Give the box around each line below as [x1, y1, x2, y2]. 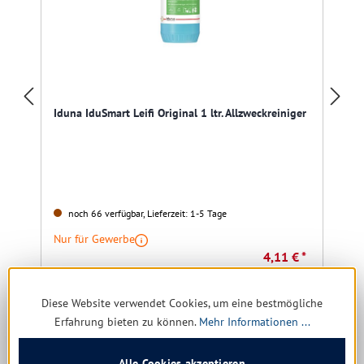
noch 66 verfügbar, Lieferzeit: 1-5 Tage [66, 207, 227, 220]
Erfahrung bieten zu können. [54, 314, 199, 329]
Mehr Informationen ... [198, 314, 310, 329]
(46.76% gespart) [236, 266, 306, 279]
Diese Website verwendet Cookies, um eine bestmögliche [41, 296, 323, 310]
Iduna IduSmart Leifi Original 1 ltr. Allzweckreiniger [54, 106, 306, 121]
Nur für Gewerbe [54, 232, 135, 247]
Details [145, 314, 185, 329]
